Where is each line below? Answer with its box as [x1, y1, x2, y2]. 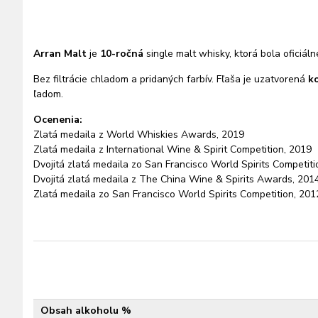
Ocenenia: [33, 113, 82, 126]
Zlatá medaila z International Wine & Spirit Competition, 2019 [33, 143, 312, 156]
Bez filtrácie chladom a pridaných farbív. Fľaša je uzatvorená [33, 72, 308, 86]
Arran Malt [33, 47, 87, 60]
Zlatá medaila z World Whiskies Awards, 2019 [33, 128, 244, 141]
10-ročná [100, 47, 143, 60]
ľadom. [33, 87, 63, 101]
